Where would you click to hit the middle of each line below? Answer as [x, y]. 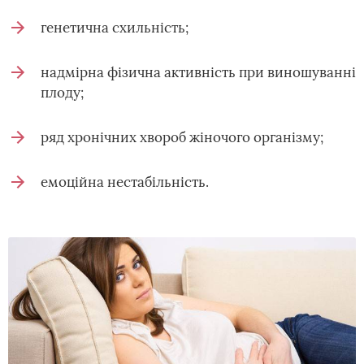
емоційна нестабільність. [125, 182]
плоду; [62, 93]
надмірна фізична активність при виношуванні [198, 72]
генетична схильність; [115, 28]
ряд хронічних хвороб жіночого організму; [182, 137]
